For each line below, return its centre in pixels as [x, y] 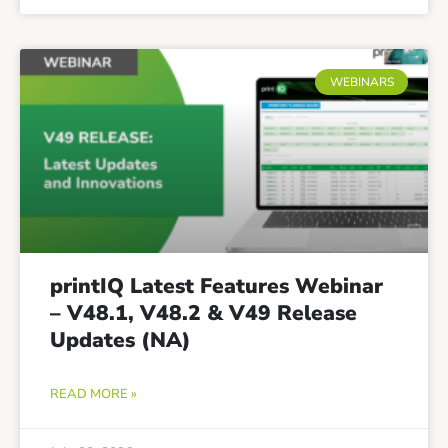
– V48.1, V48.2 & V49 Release [203, 312]
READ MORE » [93, 393]
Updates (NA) [120, 339]
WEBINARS [361, 81]
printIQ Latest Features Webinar [216, 285]
